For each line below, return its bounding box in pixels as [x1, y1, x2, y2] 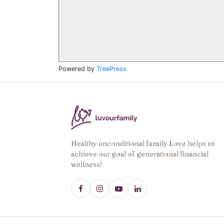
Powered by [58, 65, 96, 72]
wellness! [71, 160, 102, 169]
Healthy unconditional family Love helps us [71, 139, 215, 148]
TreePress [96, 65, 126, 72]
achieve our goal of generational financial [71, 149, 208, 158]
